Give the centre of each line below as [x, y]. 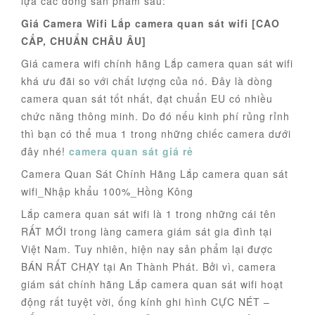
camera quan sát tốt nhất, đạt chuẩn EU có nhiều [147, 99]
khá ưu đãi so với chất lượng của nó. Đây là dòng [147, 81]
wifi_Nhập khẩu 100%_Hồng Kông [107, 192]
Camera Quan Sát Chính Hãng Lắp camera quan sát [155, 174]
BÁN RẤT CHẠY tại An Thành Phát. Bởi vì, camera [149, 267]
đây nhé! [45, 152]
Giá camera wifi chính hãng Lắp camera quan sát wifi [157, 64]
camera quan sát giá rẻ [131, 152]
